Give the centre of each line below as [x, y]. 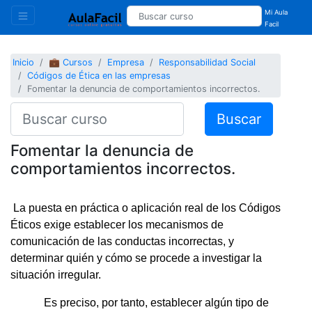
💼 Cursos [71, 63]
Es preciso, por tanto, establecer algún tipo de [140, 302]
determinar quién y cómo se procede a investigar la [136, 258]
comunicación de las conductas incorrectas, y [122, 241]
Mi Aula [276, 12]
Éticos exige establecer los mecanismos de [117, 224]
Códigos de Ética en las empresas [99, 76]
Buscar [239, 119]
